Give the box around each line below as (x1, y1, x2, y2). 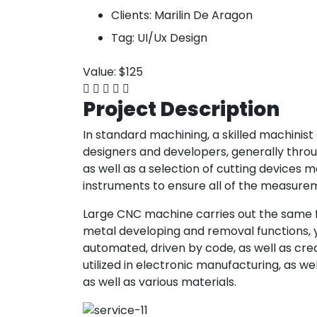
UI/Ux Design (137, 29, 207, 46)
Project (83, 95, 156, 123)
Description (160, 95, 279, 123)
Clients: (111, 6, 151, 23)
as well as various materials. (83, 273, 236, 290)
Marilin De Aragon (154, 6, 253, 23)
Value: (83, 63, 116, 80)
